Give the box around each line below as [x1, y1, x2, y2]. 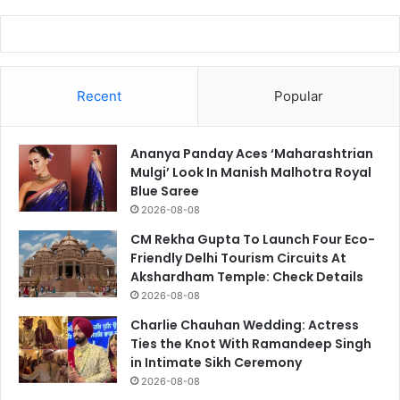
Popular [274, 87, 323, 104]
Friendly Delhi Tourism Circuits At [130, 248, 346, 267]
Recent [77, 87, 121, 104]
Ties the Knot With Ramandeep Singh [130, 334, 371, 353]
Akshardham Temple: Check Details [130, 267, 363, 286]
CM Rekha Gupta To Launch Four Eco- [130, 229, 375, 248]
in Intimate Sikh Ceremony [130, 353, 302, 371]
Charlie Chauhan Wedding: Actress [130, 315, 359, 334]
